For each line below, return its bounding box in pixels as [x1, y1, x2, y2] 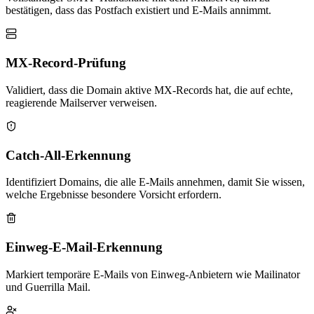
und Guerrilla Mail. [6, 280, 90, 293]
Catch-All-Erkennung [6, 147, 131, 163]
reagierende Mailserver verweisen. [6, 96, 157, 109]
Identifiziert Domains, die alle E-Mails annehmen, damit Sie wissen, [6, 176, 305, 189]
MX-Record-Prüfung [6, 55, 126, 71]
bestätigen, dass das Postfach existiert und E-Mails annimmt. [6, 4, 271, 17]
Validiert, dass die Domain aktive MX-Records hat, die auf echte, [6, 83, 293, 96]
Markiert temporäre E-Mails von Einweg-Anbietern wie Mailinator [6, 268, 300, 280]
